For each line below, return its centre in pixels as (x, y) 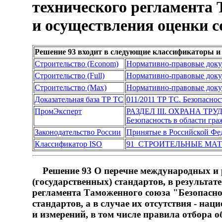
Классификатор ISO (68, 144)
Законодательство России (78, 132)
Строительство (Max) (71, 88)
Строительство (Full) (70, 76)
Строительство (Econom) (77, 64)
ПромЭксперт (58, 111)
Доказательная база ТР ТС (79, 100)
